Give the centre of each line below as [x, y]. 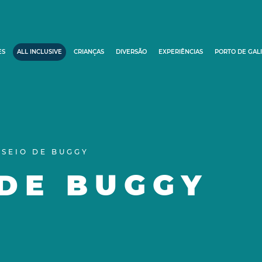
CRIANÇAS [89, 52]
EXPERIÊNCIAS [181, 52]
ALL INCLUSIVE [39, 52]
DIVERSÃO [131, 52]
